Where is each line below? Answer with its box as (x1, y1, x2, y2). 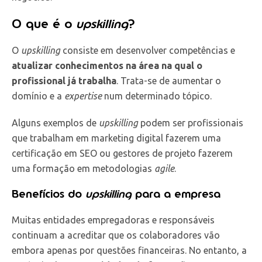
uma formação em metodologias (12, 163, 154, 174)
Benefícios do (12, 186, 85, 201)
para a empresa (135, 186, 220, 201)
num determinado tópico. (102, 90, 212, 101)
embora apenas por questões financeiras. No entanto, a (12, 244, 247, 256)
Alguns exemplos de (12, 117, 99, 128)
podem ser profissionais (138, 117, 243, 128)
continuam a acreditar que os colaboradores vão (12, 229, 220, 240)
